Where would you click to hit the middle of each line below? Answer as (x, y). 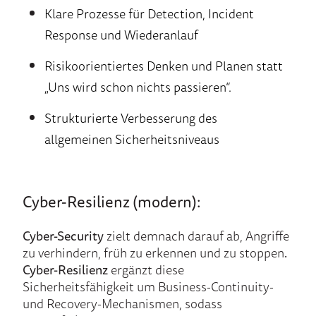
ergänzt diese (146, 270)
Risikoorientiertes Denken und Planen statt (163, 66)
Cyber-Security (63, 236)
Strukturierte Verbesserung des (130, 118)
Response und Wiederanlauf (121, 35)
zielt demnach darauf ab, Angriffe (196, 236)
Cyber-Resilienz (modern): (112, 202)
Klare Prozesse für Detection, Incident (149, 14)
